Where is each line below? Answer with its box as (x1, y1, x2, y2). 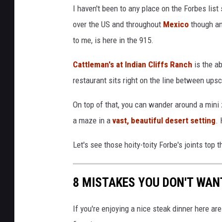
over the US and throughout (73, 19, 161, 29)
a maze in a (73, 115, 112, 125)
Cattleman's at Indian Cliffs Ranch (73, 59, 192, 69)
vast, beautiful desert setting (112, 115, 216, 125)
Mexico (161, 19, 191, 29)
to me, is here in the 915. (73, 35, 154, 45)
